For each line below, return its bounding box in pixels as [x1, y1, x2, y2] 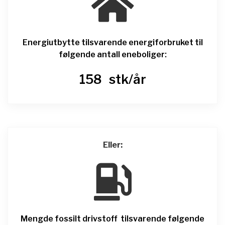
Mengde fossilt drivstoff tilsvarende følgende [21, 213, 204, 223]
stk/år [106, 71, 146, 87]
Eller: [102, 140, 123, 150]
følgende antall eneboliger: [58, 49, 167, 59]
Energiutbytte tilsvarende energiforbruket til [22, 37, 203, 47]
